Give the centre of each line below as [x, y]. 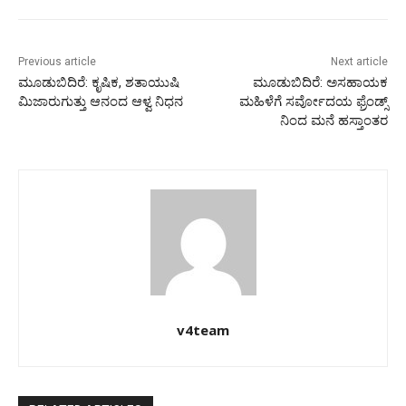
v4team [203, 329]
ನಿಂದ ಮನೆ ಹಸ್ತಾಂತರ [333, 120]
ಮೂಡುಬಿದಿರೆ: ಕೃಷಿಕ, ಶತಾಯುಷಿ [99, 82]
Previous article [57, 61]
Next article [359, 61]
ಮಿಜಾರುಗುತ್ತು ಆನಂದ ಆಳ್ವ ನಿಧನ [101, 101]
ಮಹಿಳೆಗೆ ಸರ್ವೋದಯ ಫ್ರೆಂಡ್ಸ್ [313, 101]
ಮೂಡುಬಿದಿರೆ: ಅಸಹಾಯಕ [320, 82]
